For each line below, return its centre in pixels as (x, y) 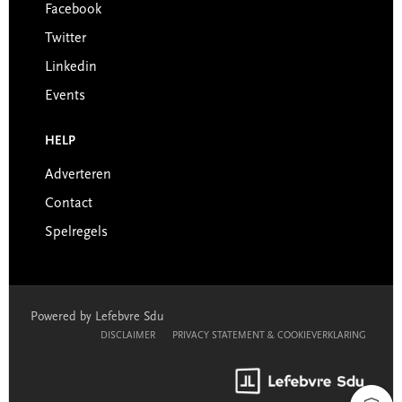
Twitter (65, 39)
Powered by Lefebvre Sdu (97, 318)
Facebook (73, 10)
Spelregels (76, 232)
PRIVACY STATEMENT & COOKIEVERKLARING (270, 336)
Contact (68, 204)
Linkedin (70, 67)
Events (65, 96)
